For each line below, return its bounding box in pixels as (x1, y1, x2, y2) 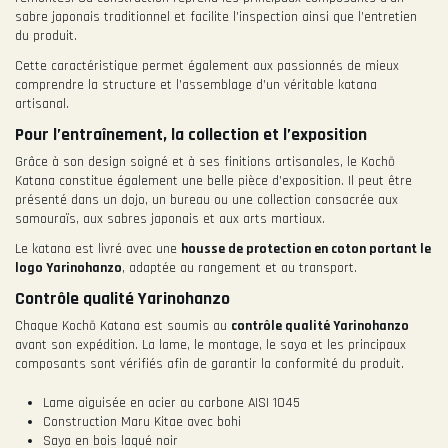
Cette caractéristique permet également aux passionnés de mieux (15, 56, 399, 75)
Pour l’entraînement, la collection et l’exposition (15, 123, 367, 146)
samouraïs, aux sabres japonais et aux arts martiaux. (15, 209, 325, 228)
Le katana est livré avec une (15, 240, 181, 259)
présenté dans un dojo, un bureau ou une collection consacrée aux (15, 190, 398, 209)
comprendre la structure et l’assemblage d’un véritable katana (15, 75, 377, 94)
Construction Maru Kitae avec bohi (43, 412, 241, 431)
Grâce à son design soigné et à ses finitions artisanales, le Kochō (15, 152, 395, 171)
